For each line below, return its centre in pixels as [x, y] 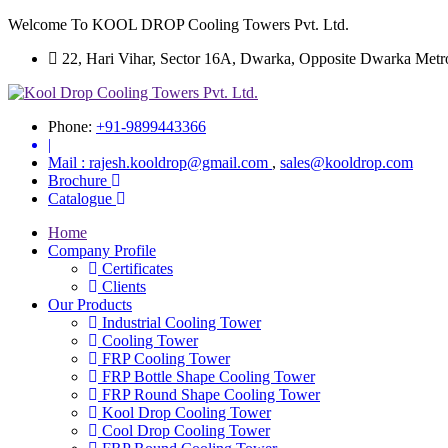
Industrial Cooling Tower [179, 322]
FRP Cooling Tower [164, 358]
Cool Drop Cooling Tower [184, 430]
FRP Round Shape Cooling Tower [209, 394]
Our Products [90, 304]
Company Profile [102, 250]
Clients [122, 286]
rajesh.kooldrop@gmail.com [180, 162]
